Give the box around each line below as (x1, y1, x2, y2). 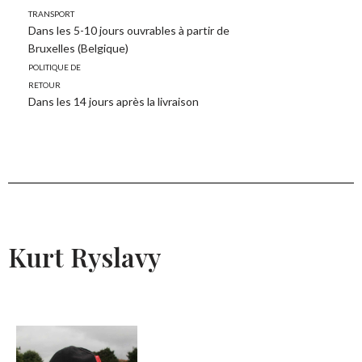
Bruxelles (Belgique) (28, 41, 128, 56)
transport (28, 6, 74, 20)
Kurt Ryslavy (8, 239, 161, 275)
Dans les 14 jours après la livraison (28, 95, 199, 109)
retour (28, 77, 61, 91)
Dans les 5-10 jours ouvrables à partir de (28, 23, 229, 38)
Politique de (28, 59, 81, 74)
